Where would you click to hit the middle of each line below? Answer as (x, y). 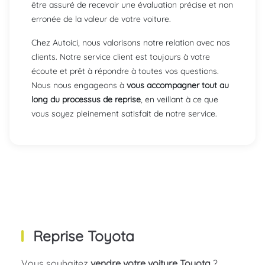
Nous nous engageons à (79, 85)
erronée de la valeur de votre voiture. (101, 19)
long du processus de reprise (86, 100)
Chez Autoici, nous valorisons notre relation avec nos (131, 43)
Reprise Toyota (84, 236)
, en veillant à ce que (180, 100)
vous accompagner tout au (178, 85)
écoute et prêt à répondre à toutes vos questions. (125, 71)
